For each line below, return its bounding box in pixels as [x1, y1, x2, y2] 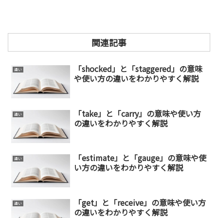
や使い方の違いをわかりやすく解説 [73, 73, 199, 85]
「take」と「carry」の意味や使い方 [73, 107, 201, 119]
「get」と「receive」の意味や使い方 [73, 197, 206, 209]
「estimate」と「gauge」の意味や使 [73, 152, 206, 164]
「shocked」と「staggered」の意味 [73, 63, 202, 75]
